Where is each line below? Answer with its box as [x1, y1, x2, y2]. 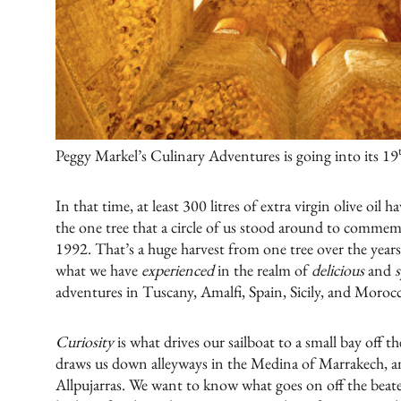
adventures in [55, 280, 142, 302]
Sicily [289, 280, 320, 302]
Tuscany [141, 280, 193, 302]
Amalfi [200, 280, 242, 302]
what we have [55, 259, 141, 280]
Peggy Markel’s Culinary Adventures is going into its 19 [55, 144, 398, 166]
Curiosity [55, 330, 114, 352]
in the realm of [213, 259, 311, 280]
